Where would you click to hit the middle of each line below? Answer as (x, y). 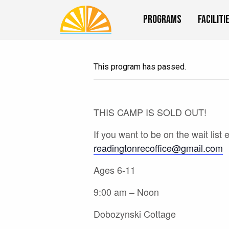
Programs (162, 20)
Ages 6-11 (114, 169)
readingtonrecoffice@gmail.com (158, 147)
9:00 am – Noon (126, 191)
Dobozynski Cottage (135, 213)
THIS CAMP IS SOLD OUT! (150, 112)
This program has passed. (140, 66)
